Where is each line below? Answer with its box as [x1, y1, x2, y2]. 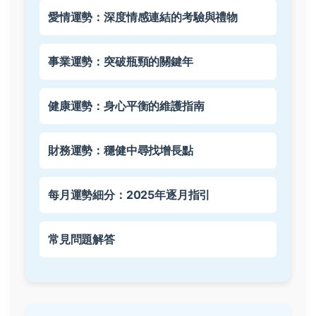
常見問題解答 [48, 232, 115, 246]
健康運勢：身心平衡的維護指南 [48, 99, 205, 113]
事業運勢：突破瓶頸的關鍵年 [48, 54, 193, 68]
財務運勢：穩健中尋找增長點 [48, 143, 193, 157]
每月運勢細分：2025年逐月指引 [48, 188, 211, 202]
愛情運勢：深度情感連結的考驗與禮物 [48, 10, 238, 24]
